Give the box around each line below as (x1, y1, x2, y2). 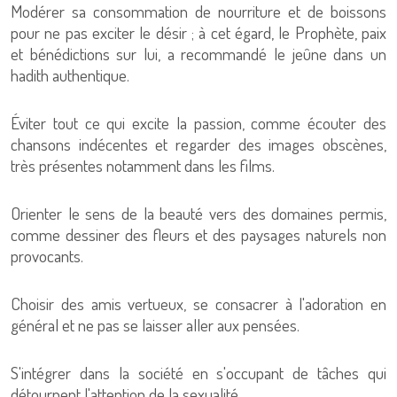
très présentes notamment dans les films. (11, 154, 275, 176)
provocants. (11, 245, 83, 267)
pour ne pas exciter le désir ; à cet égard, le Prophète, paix (11, 21, 386, 43)
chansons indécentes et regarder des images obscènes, (11, 133, 386, 155)
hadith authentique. (11, 64, 129, 86)
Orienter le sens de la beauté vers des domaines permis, (11, 202, 386, 224)
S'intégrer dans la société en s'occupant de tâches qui (11, 362, 386, 384)
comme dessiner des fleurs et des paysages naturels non (11, 223, 386, 245)
